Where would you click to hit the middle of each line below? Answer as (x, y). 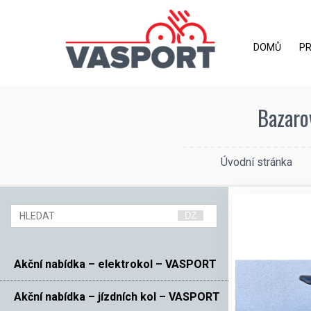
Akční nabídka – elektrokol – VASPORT (115, 264)
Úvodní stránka (256, 162)
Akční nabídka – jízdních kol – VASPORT (117, 296)
